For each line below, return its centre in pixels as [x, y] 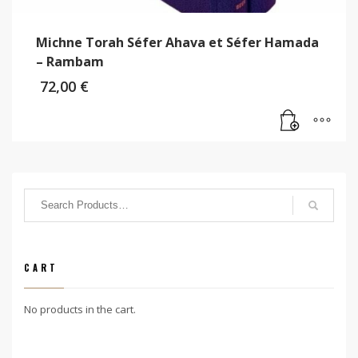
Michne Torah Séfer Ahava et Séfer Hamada [177, 42]
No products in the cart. [80, 309]
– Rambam [70, 61]
